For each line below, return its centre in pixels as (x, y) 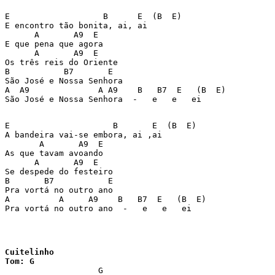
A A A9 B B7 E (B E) (108, 199)
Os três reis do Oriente (64, 62)
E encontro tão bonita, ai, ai (79, 25)
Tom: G (20, 261)
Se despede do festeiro (61, 172)
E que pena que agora (56, 44)
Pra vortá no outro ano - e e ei (101, 208)
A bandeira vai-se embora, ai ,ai (86, 135)
